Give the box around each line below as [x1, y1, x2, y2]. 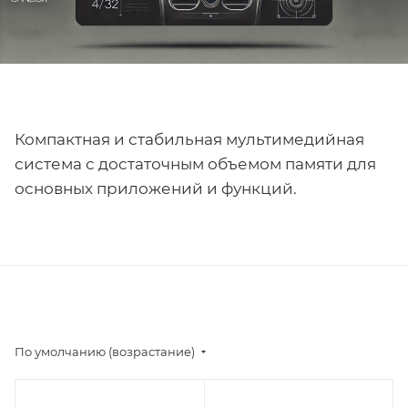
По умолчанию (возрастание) [15, 343, 195, 359]
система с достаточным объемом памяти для [15, 155, 376, 173]
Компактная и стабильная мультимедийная [15, 130, 364, 148]
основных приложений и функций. [15, 179, 297, 198]
